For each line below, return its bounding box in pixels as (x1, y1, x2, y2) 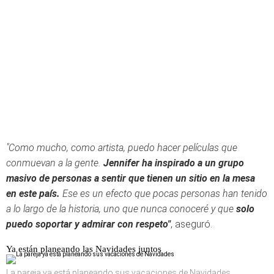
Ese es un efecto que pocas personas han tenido (60, 188, 267, 199)
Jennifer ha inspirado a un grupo (101, 157, 244, 169)
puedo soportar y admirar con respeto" (6, 218, 171, 230)
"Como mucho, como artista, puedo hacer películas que (6, 142, 237, 154)
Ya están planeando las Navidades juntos (6, 244, 161, 254)
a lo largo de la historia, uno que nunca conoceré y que (6, 203, 236, 215)
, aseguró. (171, 218, 212, 230)
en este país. (6, 188, 60, 199)
